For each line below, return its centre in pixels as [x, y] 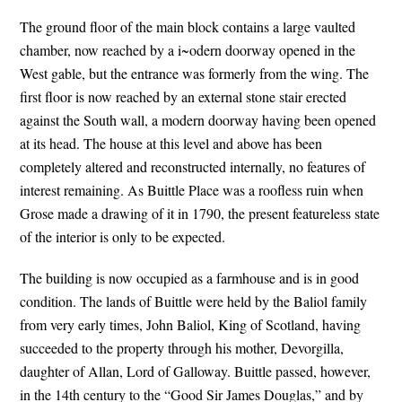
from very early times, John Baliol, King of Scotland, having [191, 324]
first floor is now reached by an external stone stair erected [184, 96]
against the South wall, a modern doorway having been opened [198, 120]
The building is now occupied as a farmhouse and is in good [190, 278]
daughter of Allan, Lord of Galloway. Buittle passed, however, [196, 371]
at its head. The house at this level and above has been [171, 143]
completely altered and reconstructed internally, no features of [193, 166]
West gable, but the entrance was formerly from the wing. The [195, 73]
